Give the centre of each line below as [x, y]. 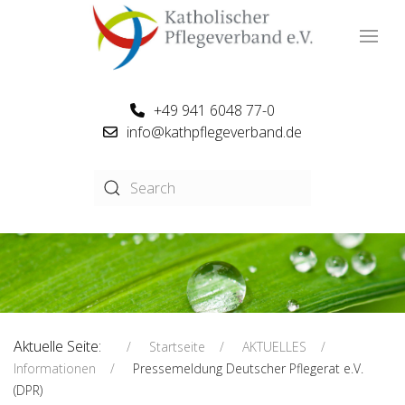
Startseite [177, 347]
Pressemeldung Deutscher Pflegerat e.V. [248, 369]
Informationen [55, 369]
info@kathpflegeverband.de [214, 132]
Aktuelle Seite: [63, 347]
